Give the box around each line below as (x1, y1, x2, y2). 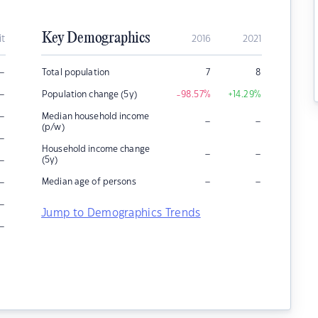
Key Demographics (42, 30, 150, 47)
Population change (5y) (42, 90, 137, 99)
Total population (42, 68, 110, 77)
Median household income (42, 112, 149, 121)
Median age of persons (42, 177, 136, 186)
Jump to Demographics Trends (41, 208, 201, 219)
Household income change (42, 145, 150, 153)
